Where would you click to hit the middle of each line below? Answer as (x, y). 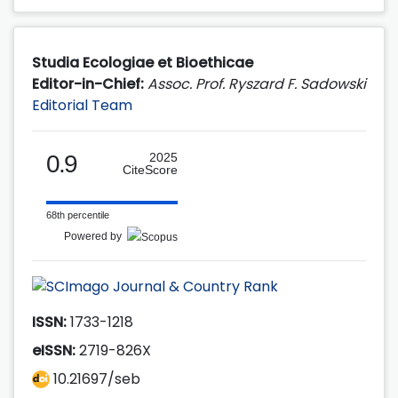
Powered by (96, 236)
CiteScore (150, 169)
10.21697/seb (95, 378)
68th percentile (78, 215)
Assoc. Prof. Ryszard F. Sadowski (257, 84)
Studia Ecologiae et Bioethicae (143, 62)
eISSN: (54, 350)
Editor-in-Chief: (90, 84)
